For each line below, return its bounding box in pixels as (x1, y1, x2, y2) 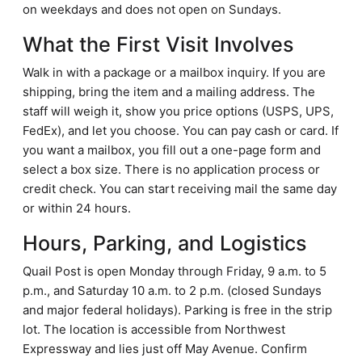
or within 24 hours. (23, 200, 131, 216)
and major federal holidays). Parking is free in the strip (23, 302, 332, 318)
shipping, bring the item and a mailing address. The (23, 84, 315, 99)
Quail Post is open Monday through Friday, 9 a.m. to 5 (23, 263, 326, 279)
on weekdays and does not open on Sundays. (23, 2, 281, 17)
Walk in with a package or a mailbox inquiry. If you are (23, 65, 326, 80)
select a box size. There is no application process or (23, 162, 320, 177)
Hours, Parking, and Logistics (23, 231, 307, 255)
